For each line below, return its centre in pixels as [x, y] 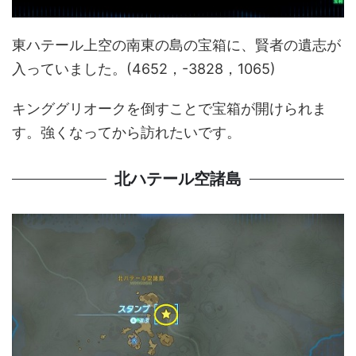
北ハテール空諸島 [178, 178]
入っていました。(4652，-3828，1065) [144, 68]
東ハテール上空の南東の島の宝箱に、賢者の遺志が [176, 44]
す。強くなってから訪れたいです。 [126, 132]
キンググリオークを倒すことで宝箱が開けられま [169, 108]
